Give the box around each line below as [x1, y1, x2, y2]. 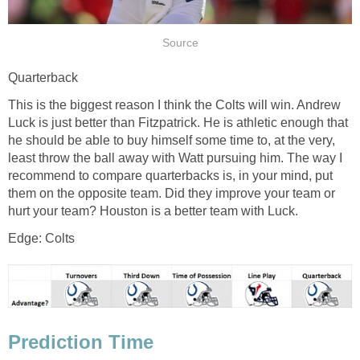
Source [162, 37, 198, 50]
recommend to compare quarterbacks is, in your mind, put [8, 168, 333, 182]
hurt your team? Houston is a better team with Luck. [8, 203, 298, 218]
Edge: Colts [8, 231, 75, 245]
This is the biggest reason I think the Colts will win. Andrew [8, 97, 341, 112]
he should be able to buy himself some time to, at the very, [8, 133, 335, 147]
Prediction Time [8, 330, 153, 353]
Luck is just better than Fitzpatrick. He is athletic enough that [8, 115, 348, 129]
